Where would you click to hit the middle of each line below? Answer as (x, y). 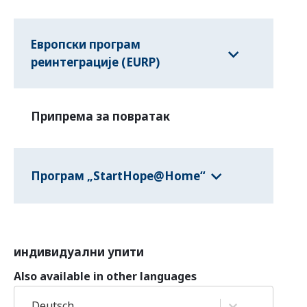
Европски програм (86, 45)
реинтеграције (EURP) (95, 62)
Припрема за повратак (100, 116)
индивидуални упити (79, 252)
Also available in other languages (105, 277)
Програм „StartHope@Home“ (118, 175)
